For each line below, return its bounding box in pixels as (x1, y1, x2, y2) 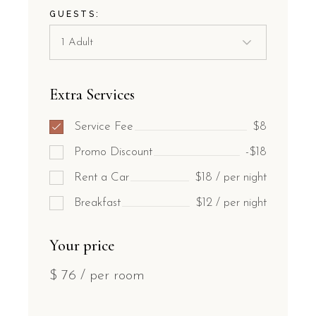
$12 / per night (195, 197, 267, 209)
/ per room (80, 269, 145, 284)
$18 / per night (194, 171, 267, 184)
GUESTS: (49, 9, 101, 20)
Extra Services (49, 85, 135, 104)
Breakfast (74, 197, 121, 209)
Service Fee (74, 121, 134, 133)
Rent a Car (74, 171, 130, 184)
